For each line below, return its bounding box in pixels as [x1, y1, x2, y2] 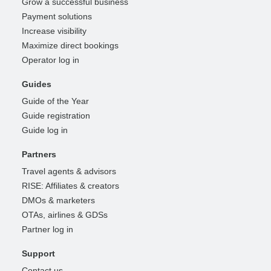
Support [22, 248, 55, 258]
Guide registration [22, 110, 90, 120]
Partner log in [22, 224, 73, 234]
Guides [22, 79, 51, 89]
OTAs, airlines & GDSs [22, 209, 108, 220]
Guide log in [22, 125, 68, 135]
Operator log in [22, 54, 79, 65]
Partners [22, 149, 56, 159]
